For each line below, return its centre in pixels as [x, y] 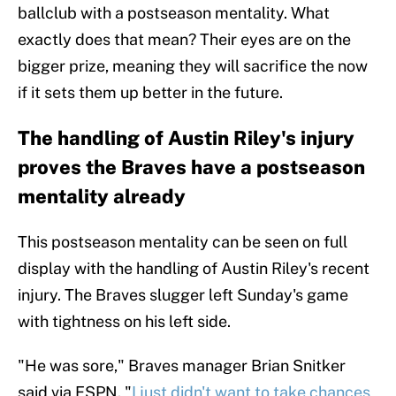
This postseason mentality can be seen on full [183, 242]
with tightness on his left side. [124, 322]
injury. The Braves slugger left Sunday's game [183, 295]
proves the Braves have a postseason [191, 168]
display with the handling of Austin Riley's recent [194, 269]
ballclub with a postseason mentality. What [174, 13]
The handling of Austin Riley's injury [186, 138]
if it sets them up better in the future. [150, 93]
